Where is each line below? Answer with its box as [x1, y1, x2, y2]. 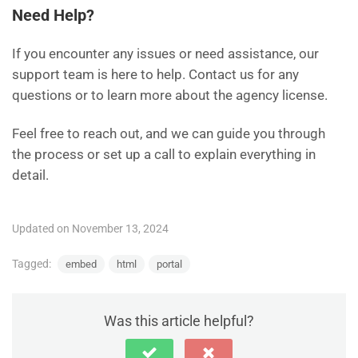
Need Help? [12, 6, 94, 26]
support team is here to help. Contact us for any [12, 66, 299, 83]
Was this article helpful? [104, 312, 254, 330]
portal [157, 258, 182, 271]
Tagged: [12, 257, 54, 271]
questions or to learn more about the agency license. [12, 87, 328, 104]
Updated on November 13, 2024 [12, 222, 169, 236]
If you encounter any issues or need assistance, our [12, 46, 319, 62]
